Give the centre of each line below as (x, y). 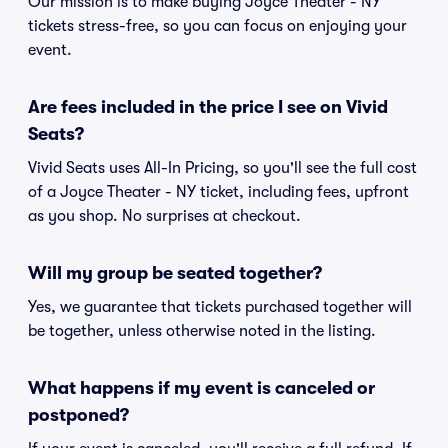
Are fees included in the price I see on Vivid (208, 107)
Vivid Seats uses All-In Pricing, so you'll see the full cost (222, 168)
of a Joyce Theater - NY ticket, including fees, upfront (218, 192)
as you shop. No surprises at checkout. (164, 216)
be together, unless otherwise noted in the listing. (202, 331)
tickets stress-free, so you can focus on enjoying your (217, 26)
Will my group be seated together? (175, 273)
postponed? (78, 415)
